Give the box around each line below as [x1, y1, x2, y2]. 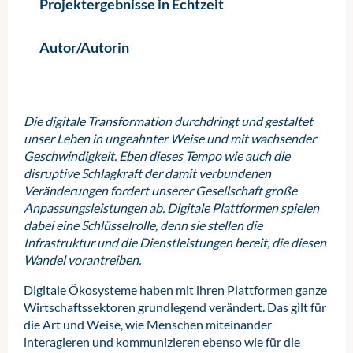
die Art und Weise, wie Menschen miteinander [24, 317, 272, 332]
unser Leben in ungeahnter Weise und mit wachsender [24, 131, 316, 146]
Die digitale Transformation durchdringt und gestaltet [24, 113, 313, 128]
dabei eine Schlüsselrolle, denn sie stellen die [24, 217, 262, 232]
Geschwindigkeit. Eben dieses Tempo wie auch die [24, 148, 290, 163]
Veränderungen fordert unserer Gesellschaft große [24, 183, 297, 198]
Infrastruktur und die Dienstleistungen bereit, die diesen [24, 235, 326, 250]
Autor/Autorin [39, 39, 129, 56]
